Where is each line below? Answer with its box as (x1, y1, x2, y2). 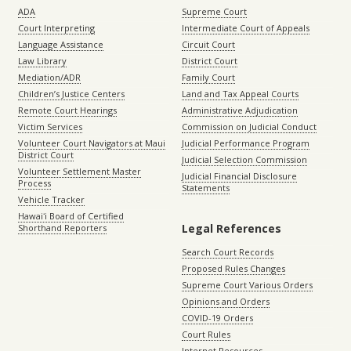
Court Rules (182, 327, 230, 340)
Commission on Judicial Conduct (182, 120, 317, 132)
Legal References (182, 220, 281, 236)
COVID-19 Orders (182, 311, 253, 324)
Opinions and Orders (182, 295, 270, 307)
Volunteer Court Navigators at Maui (18, 136, 165, 149)
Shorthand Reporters (18, 221, 107, 233)
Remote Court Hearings (18, 103, 117, 116)
